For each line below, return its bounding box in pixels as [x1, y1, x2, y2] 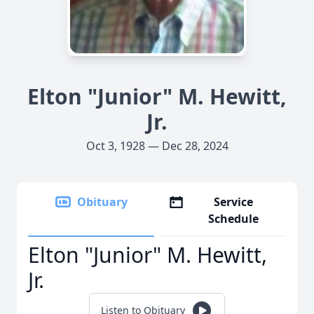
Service [214, 194, 254, 210]
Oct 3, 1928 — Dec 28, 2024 [86, 138, 228, 153]
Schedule [208, 211, 259, 226]
